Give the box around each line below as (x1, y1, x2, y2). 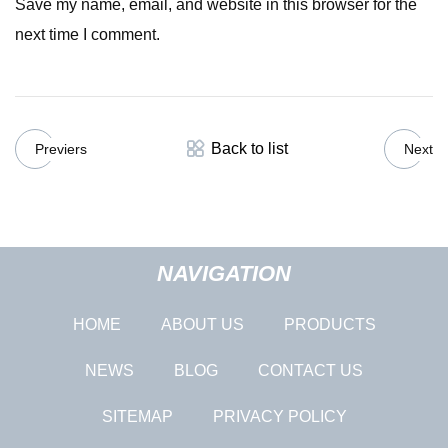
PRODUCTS (283, 315, 376, 333)
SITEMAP (101, 407, 173, 425)
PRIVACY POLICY (212, 407, 347, 425)
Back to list (210, 140, 288, 157)
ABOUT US (160, 315, 244, 333)
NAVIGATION (157, 260, 291, 286)
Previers (35, 140, 87, 157)
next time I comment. (15, 26, 160, 43)
